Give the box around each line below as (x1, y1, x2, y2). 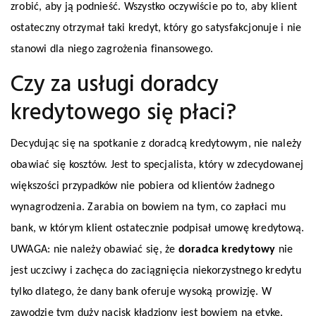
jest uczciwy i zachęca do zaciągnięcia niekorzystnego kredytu (11, 265, 301, 276)
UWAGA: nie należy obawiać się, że (11, 243, 178, 255)
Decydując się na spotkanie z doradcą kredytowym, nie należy (11, 138, 302, 150)
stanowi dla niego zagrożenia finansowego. (11, 43, 214, 55)
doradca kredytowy (178, 243, 276, 255)
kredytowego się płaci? (11, 95, 236, 131)
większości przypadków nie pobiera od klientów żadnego (11, 180, 274, 192)
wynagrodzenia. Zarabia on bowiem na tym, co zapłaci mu (11, 201, 286, 213)
